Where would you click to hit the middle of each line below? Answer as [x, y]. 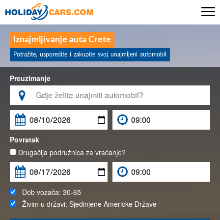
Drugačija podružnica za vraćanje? [71, 152]
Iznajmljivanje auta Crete [62, 40]
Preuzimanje [30, 78]
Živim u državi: [43, 204]
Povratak [25, 139]
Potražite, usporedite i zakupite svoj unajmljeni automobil [90, 55]
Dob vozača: [40, 192]
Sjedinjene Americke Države [113, 204]
